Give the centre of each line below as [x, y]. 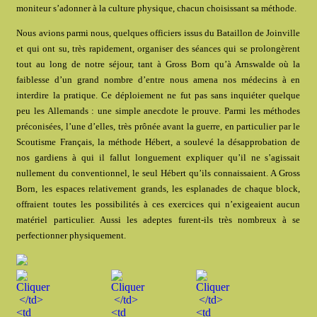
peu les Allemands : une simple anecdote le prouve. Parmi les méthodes [158, 111]
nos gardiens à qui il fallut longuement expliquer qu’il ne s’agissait [158, 158]
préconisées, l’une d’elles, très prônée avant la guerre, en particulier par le [158, 127]
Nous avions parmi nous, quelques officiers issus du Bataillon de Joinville [158, 33]
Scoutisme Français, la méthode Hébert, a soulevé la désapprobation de [158, 142]
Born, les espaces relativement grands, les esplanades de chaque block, [158, 189]
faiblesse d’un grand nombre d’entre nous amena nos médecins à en [158, 80]
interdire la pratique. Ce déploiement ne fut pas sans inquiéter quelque [158, 96]
